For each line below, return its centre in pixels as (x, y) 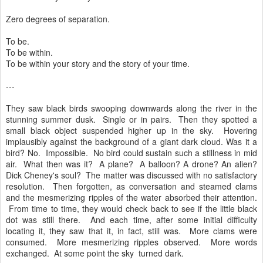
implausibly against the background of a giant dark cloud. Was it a (131, 141)
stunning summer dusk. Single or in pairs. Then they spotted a (131, 119)
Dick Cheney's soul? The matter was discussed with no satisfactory (131, 175)
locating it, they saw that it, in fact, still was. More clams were (131, 231)
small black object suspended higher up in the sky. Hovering (131, 130)
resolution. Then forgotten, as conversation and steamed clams (131, 186)
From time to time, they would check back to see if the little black (131, 208)
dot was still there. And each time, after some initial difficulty (131, 220)
